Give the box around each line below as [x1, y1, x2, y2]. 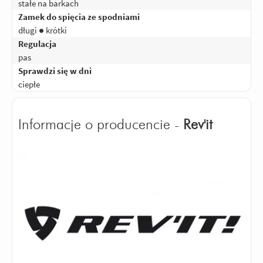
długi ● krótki [18, 24, 67, 36]
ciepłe [18, 78, 40, 90]
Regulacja [18, 38, 56, 49]
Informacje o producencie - [18, 117, 183, 132]
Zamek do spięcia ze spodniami [18, 11, 140, 22]
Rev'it [183, 117, 213, 132]
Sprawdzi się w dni [18, 65, 92, 76]
